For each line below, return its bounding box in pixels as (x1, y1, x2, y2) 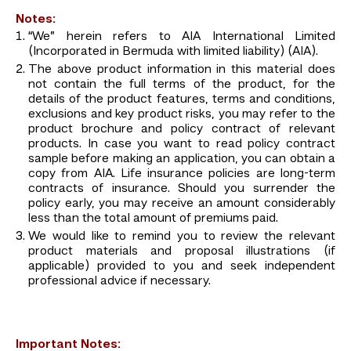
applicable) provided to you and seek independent (28, 259, 335, 273)
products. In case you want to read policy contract (28, 137, 335, 150)
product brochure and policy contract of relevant (28, 122, 335, 136)
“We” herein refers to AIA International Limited (28, 30, 335, 43)
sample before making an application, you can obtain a (28, 152, 335, 165)
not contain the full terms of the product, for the (28, 78, 335, 91)
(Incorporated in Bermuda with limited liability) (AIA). (28, 45, 318, 58)
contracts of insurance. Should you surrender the (28, 182, 335, 195)
